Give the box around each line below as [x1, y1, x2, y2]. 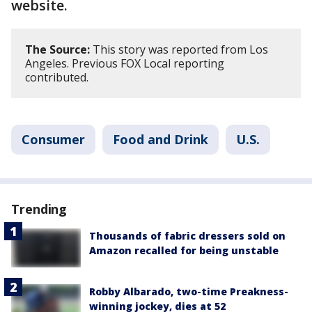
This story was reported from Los [90, 41, 268, 57]
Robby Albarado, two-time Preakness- [89, 285, 288, 299]
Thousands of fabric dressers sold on [89, 228, 286, 242]
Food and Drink [113, 130, 208, 148]
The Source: [25, 41, 90, 57]
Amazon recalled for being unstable [89, 243, 279, 257]
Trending [11, 200, 68, 217]
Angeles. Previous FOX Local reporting [25, 55, 224, 71]
